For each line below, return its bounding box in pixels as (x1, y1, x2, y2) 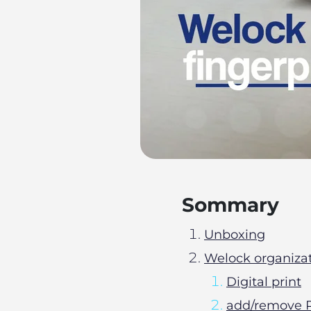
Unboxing (204, 227, 265, 242)
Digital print (226, 274, 301, 289)
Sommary (182, 193, 279, 217)
